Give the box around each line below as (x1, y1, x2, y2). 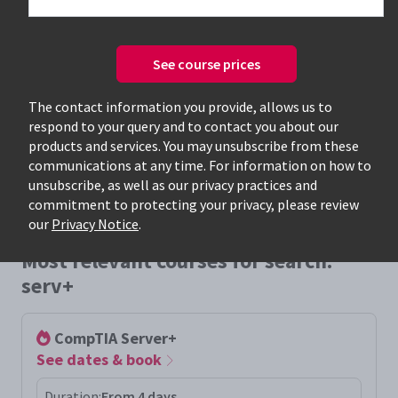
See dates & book (36, 349, 165, 370)
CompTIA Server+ (51, 328, 177, 348)
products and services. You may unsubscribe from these (28, 137, 359, 155)
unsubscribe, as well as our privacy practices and (28, 176, 317, 194)
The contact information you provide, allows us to (28, 98, 332, 115)
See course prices (152, 55, 260, 73)
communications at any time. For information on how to (28, 156, 371, 174)
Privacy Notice (52, 215, 139, 233)
